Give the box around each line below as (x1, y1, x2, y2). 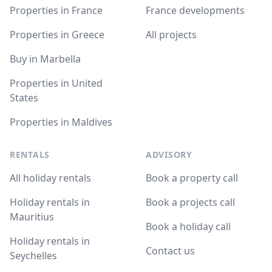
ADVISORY (146, 149, 192, 160)
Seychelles (10, 249, 57, 262)
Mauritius (10, 210, 54, 223)
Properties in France (10, 4, 103, 17)
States (10, 91, 38, 104)
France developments (146, 4, 245, 17)
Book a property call (146, 171, 238, 185)
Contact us (146, 244, 195, 257)
